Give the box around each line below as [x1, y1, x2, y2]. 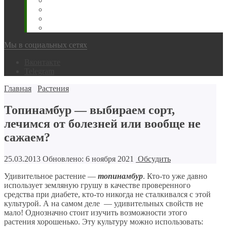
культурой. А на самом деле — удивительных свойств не [4, 199, 203, 208]
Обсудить [136, 154, 171, 163]
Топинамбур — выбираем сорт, [4, 103, 175, 117]
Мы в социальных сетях [4, 41, 87, 49]
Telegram [24, 67, 54, 75]
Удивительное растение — [4, 171, 98, 180]
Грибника [47, 14, 81, 23]
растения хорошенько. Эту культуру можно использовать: [4, 217, 203, 226]
